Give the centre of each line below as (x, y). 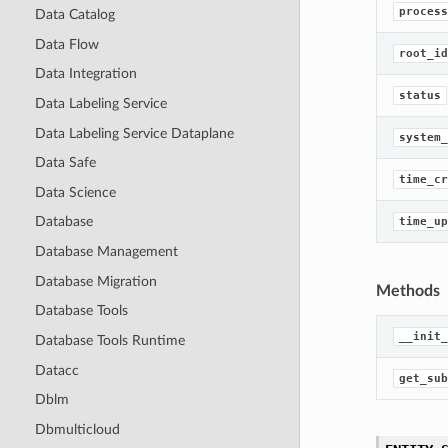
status (419, 96)
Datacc (56, 370)
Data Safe (65, 163)
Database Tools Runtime (109, 340)
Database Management (106, 252)
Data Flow (66, 44)
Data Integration (85, 74)
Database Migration (95, 281)
